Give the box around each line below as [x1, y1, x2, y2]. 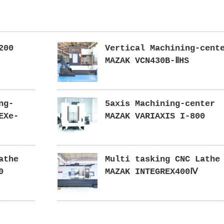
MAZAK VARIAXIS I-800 [104, 111, 205, 121]
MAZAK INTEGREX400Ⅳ [104, 167, 198, 176]
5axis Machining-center [104, 99, 215, 108]
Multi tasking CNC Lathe [104, 154, 220, 164]
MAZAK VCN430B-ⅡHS [104, 56, 189, 65]
